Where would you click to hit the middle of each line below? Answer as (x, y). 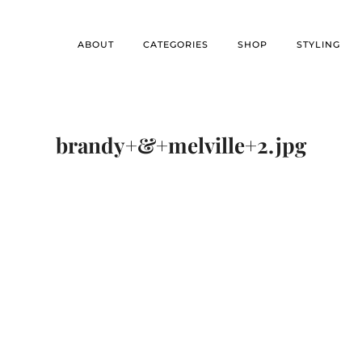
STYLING (318, 44)
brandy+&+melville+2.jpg (181, 145)
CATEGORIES (176, 44)
